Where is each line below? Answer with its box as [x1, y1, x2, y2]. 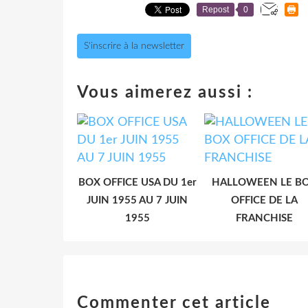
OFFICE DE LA [231, 195, 298, 206]
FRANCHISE [236, 212, 293, 223]
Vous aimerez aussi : [77, 84, 253, 101]
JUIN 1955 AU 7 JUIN [87, 195, 188, 206]
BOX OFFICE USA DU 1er [78, 177, 197, 188]
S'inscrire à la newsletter [84, 41, 184, 51]
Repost [202, 4, 229, 14]
